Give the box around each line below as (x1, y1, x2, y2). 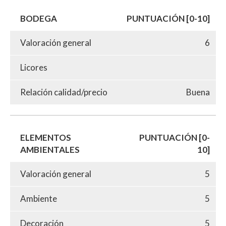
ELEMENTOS (20, 132, 71, 143)
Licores (20, 62, 47, 73)
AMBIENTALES (20, 144, 80, 155)
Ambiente (20, 193, 57, 204)
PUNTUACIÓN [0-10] (127, 13, 210, 24)
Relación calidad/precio (20, 86, 107, 97)
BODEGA (20, 13, 57, 24)
